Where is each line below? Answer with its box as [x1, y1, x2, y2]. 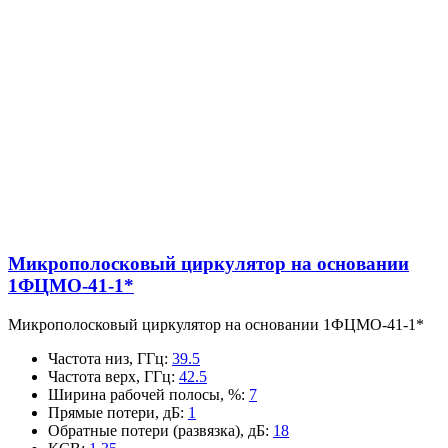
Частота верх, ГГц [48, 367, 171, 385]
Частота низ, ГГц [48, 349, 164, 367]
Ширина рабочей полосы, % [48, 385, 241, 403]
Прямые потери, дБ [48, 403, 180, 421]
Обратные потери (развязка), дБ [48, 421, 265, 439]
